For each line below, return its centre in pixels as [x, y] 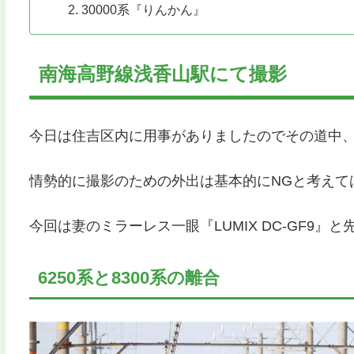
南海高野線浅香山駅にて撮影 [162, 73]
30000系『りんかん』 [143, 9]
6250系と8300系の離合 [128, 278]
